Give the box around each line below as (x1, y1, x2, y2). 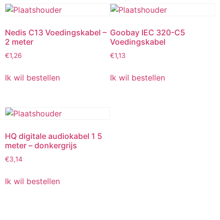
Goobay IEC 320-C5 (110, 27, 185, 38)
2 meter (5, 37, 33, 47)
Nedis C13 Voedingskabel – (5, 27, 107, 38)
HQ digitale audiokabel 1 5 (5, 131, 102, 141)
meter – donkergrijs (5, 140, 77, 150)
